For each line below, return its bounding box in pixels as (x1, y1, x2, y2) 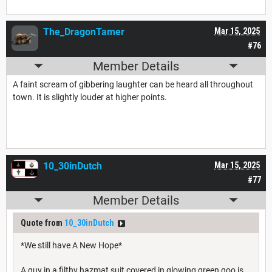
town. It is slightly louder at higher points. (13, 92, 167, 102)
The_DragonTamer (43, 25, 124, 38)
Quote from (21, 217, 64, 228)
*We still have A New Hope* (21, 240, 122, 250)
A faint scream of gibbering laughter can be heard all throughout (13, 79, 253, 89)
